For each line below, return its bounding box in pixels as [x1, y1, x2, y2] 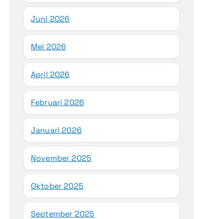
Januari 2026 [30, 125, 82, 136]
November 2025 [30, 153, 92, 164]
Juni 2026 [30, 14, 70, 24]
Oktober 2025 [30, 181, 84, 192]
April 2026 [30, 69, 70, 80]
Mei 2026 [30, 42, 66, 52]
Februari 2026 [30, 97, 85, 108]
